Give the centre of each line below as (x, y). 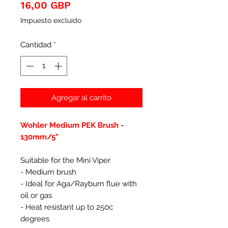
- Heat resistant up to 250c (67, 207)
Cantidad (36, 45)
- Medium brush (48, 172)
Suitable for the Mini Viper (65, 160)
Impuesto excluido (51, 20)
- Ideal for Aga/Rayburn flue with (79, 183)
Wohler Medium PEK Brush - (72, 125)
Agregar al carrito (81, 97)
